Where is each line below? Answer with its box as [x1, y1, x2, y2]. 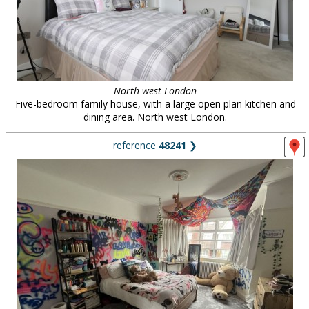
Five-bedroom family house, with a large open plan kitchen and [14, 97, 296, 110]
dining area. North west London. [83, 110, 227, 123]
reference [113, 139, 159, 152]
